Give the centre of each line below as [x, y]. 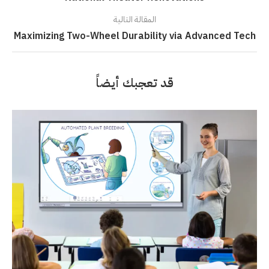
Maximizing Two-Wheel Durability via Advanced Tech [134, 36]
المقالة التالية [134, 20]
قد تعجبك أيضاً [134, 83]
